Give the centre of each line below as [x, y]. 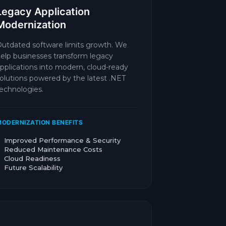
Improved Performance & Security [62, 140]
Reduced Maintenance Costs [53, 149]
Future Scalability [33, 167]
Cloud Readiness [32, 158]
